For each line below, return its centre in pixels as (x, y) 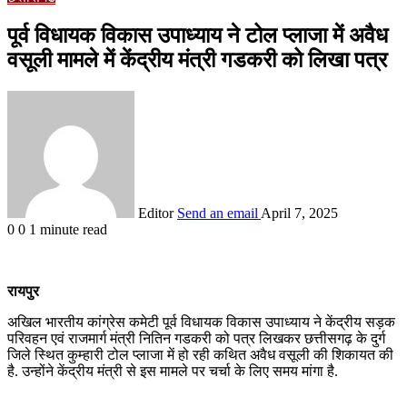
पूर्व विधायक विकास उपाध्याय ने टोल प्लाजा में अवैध (198, 35)
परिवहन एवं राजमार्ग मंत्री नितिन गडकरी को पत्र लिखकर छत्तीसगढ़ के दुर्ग (196, 338)
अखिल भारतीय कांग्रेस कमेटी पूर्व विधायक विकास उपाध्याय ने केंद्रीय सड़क (201, 322)
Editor (156, 213)
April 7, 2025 (299, 213)
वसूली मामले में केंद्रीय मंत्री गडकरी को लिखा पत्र (197, 60)
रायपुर (23, 291)
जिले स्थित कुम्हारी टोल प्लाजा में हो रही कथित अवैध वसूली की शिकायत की (200, 354)
